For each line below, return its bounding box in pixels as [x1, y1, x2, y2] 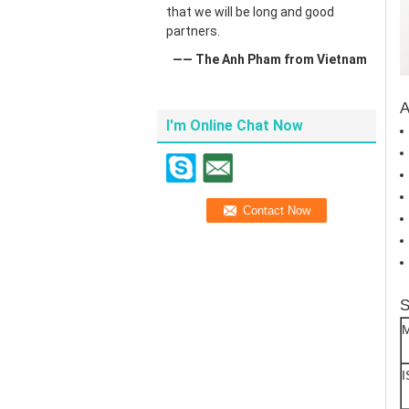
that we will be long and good [166, 5, 334, 19]
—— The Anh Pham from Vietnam [173, 52, 367, 67]
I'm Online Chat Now [166, 117, 303, 134]
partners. [166, 24, 220, 38]
